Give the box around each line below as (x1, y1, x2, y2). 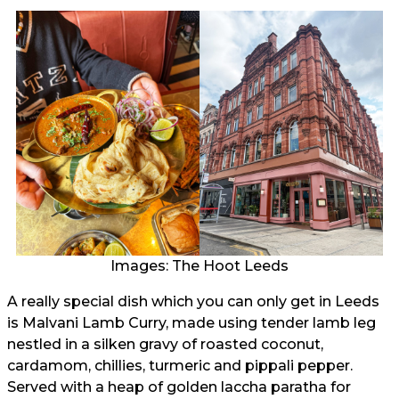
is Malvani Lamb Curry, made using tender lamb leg (7, 313, 376, 331)
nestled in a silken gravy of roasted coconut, (7, 335, 323, 353)
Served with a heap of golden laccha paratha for (7, 378, 351, 395)
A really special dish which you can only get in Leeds (7, 292, 379, 310)
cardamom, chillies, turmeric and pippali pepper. (7, 356, 353, 374)
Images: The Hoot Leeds (110, 256, 289, 274)
